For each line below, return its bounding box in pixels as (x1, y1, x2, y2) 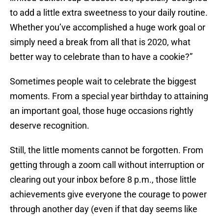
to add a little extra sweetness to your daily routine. (10, 7, 208, 18)
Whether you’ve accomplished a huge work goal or (10, 22, 205, 33)
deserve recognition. (10, 120, 89, 131)
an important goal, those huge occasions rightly (10, 106, 193, 116)
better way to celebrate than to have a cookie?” (10, 52, 192, 62)
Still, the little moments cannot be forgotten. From (10, 145, 203, 156)
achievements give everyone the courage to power (10, 189, 207, 200)
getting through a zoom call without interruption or (10, 160, 204, 170)
